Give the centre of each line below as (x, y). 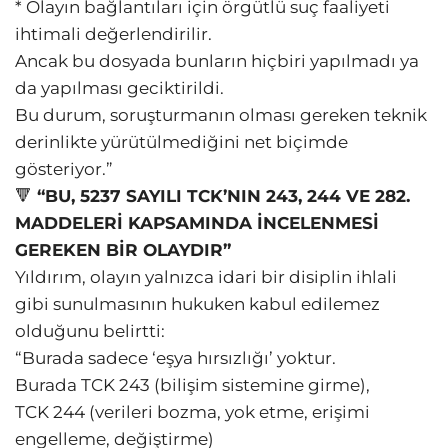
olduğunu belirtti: (90, 331)
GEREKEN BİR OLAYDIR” (123, 250)
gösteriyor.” (64, 169)
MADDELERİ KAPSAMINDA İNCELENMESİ (197, 223)
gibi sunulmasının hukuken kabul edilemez (197, 304)
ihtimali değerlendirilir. (113, 34)
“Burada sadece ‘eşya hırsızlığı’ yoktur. (175, 358)
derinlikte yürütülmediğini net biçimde (181, 142)
